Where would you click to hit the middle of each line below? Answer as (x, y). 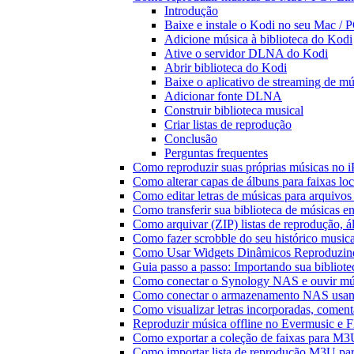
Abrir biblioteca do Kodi (226, 68)
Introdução (191, 11)
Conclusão (191, 139)
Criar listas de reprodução (228, 124)
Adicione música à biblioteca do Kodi (258, 39)
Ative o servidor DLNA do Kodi (246, 53)
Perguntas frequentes (216, 153)
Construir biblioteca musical (234, 110)
